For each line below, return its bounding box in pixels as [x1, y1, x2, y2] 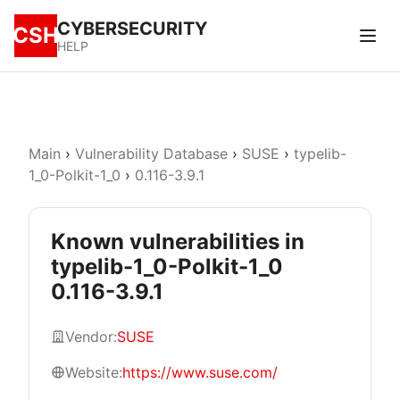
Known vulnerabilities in [51, 229, 304, 254]
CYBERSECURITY [57, 18, 207, 39]
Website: [65, 363, 122, 381]
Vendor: [65, 328, 117, 346]
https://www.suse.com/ [122, 363, 278, 381]
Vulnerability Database [75, 145, 228, 162]
